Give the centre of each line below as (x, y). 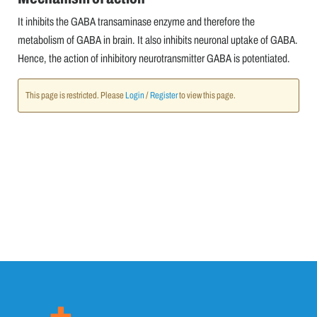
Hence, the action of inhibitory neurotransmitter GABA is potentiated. (154, 59)
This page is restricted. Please (75, 96)
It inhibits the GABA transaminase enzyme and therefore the (136, 22)
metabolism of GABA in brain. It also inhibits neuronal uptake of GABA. (158, 40)
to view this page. (207, 96)
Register (164, 96)
